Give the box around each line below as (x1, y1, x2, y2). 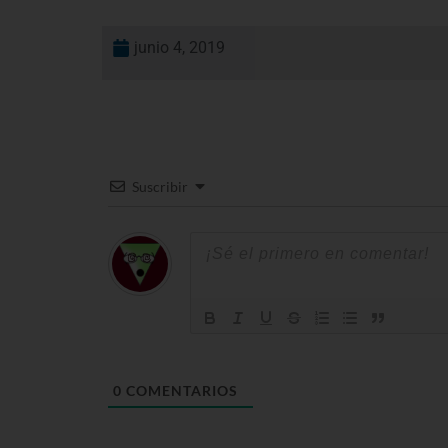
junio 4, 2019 (134, 37, 225, 57)
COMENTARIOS (121, 381, 238, 399)
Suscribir (131, 177, 188, 195)
